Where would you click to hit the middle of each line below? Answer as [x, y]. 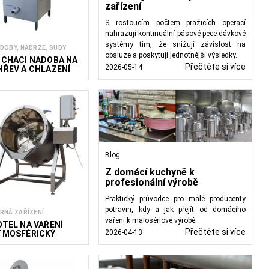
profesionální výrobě [152, 182]
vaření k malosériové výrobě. [151, 220]
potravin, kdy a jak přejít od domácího [175, 209]
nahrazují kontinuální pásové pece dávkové [175, 34]
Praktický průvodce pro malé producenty [175, 198]
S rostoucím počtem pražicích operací [175, 23]
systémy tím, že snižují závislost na [175, 45]
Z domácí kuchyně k [150, 172]
